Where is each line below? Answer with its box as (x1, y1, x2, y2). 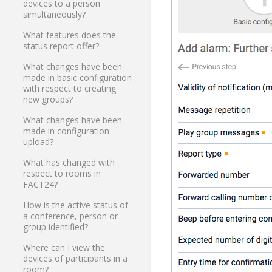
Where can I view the (23, 242, 106, 254)
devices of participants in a (23, 253, 128, 265)
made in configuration (23, 125, 110, 137)
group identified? (23, 221, 89, 233)
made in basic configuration (23, 72, 132, 84)
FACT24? (23, 178, 58, 191)
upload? (23, 136, 54, 148)
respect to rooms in (23, 168, 101, 180)
